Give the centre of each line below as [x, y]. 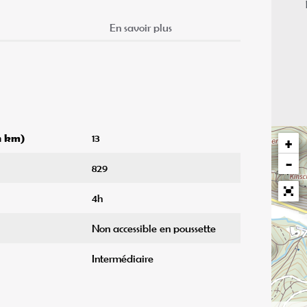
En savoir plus [140, 28]
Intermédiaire [122, 259]
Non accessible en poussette [153, 229]
